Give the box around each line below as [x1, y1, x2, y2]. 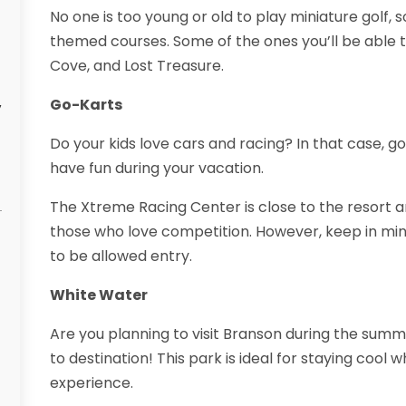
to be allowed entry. [49, 246, 192, 267]
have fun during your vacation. [49, 158, 264, 179]
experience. [49, 372, 133, 394]
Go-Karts [49, 94, 122, 116]
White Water [49, 285, 148, 306]
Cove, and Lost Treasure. [49, 55, 224, 77]
